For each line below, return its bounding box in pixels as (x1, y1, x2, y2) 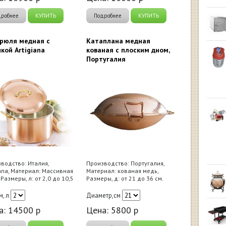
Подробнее (94, 12, 122, 19)
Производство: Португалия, (86, 159, 164, 167)
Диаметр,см (86, 191, 121, 200)
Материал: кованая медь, (86, 166, 158, 175)
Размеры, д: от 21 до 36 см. (86, 174, 163, 182)
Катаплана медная (86, 36, 150, 45)
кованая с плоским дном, (86, 45, 169, 54)
